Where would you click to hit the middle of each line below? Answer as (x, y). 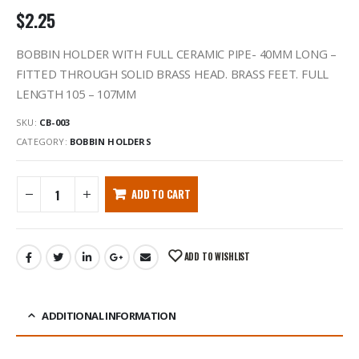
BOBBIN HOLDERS (111, 141)
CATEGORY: (43, 141)
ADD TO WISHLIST (217, 256)
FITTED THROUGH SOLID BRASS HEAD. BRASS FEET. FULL (173, 73)
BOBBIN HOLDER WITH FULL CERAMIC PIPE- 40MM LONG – (177, 53)
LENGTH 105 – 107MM (76, 93)
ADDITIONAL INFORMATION (109, 316)
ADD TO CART (161, 194)
